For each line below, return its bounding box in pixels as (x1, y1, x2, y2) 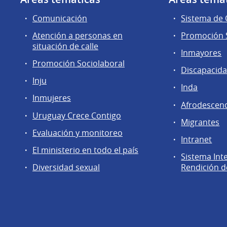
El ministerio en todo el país (32, 144, 138, 156)
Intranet (181, 133, 212, 145)
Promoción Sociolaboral (32, 57, 125, 69)
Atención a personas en (32, 29, 123, 41)
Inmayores (181, 47, 222, 58)
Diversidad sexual (32, 162, 100, 173)
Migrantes (181, 116, 220, 128)
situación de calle (32, 40, 98, 52)
